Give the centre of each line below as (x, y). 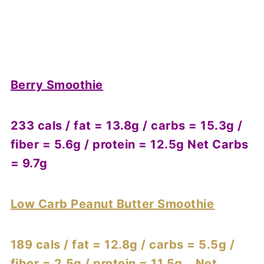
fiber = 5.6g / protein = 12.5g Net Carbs (129, 144)
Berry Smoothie (57, 85)
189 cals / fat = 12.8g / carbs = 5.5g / (123, 244)
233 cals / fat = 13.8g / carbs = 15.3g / (126, 125)
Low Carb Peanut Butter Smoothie (112, 204)
